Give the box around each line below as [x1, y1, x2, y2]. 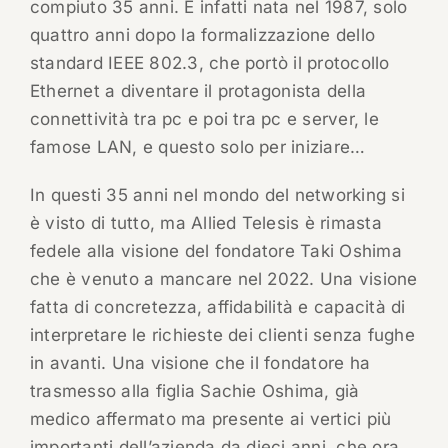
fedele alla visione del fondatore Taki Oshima [29, 241, 402, 262]
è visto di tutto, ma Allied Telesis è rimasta [29, 213, 382, 234]
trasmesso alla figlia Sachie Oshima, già [29, 381, 360, 402]
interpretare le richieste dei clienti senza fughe [29, 325, 415, 346]
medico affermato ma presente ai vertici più [29, 409, 392, 430]
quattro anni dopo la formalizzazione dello [29, 25, 376, 46]
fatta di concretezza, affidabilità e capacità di [29, 297, 406, 318]
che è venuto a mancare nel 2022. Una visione [29, 269, 418, 290]
